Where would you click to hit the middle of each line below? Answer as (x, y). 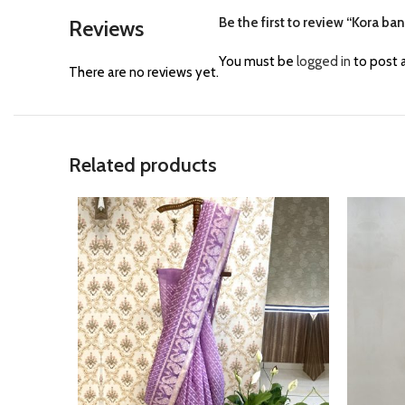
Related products (143, 165)
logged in (324, 61)
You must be (258, 61)
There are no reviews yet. (144, 72)
